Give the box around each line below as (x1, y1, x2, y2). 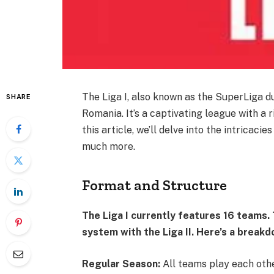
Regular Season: (82, 258, 163, 270)
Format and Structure (82, 176, 228, 194)
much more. (82, 140, 143, 152)
